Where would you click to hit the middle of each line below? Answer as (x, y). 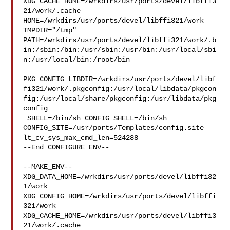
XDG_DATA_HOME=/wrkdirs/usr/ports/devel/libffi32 (120, 177)
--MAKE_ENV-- (48, 167)
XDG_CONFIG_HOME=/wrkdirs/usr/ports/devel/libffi (120, 196)
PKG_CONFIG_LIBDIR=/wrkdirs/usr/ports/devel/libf (120, 79)
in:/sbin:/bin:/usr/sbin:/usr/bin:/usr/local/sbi (120, 50)
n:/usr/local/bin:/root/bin (77, 60)
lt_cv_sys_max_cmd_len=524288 (81, 138)
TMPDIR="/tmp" (52, 30)
